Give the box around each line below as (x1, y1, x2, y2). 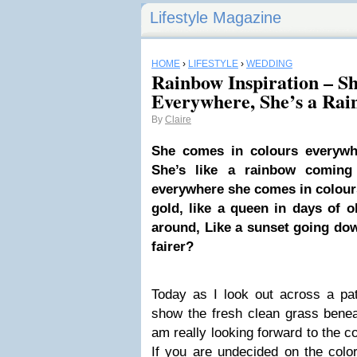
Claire (165, 114, 191, 125)
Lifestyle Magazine (150, 9, 281, 26)
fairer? (151, 239, 194, 254)
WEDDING (246, 58, 292, 69)
